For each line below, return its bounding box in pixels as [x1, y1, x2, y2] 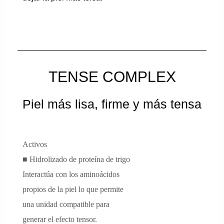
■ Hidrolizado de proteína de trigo [22, 154, 130, 164]
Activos [22, 139, 47, 149]
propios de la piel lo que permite [22, 184, 124, 194]
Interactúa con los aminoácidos [22, 169, 120, 179]
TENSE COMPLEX [48, 68, 176, 85]
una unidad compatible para [22, 199, 110, 209]
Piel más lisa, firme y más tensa [22, 96, 201, 111]
